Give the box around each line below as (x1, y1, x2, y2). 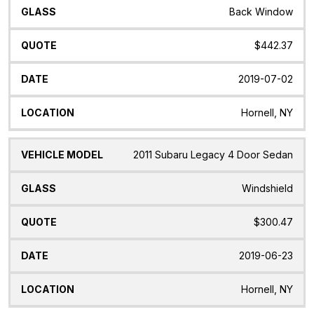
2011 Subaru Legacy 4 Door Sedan (133, 148, 293, 161)
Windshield (242, 182, 293, 194)
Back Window (229, 6, 293, 18)
